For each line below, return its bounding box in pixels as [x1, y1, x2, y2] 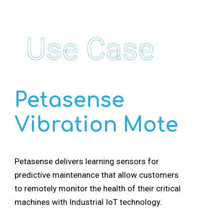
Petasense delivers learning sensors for [15, 156, 159, 166]
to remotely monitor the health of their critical [15, 183, 181, 193]
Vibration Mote [15, 113, 178, 137]
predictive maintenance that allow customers [15, 170, 179, 180]
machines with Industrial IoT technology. [15, 197, 162, 207]
